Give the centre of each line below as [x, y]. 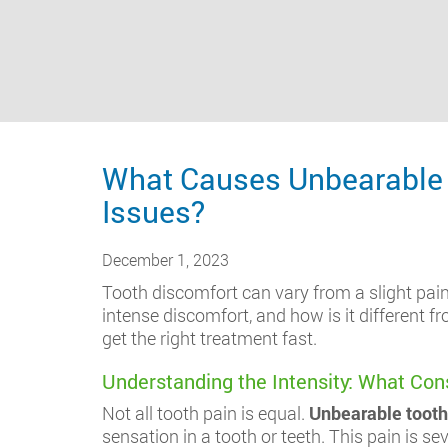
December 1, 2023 [165, 259]
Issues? [153, 211]
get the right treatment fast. [209, 338]
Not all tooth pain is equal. [205, 413]
